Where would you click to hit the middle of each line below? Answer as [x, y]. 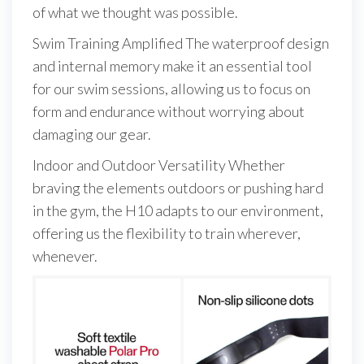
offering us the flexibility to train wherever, [167, 234]
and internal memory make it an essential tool [172, 66]
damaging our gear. [92, 134]
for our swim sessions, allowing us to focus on [171, 89]
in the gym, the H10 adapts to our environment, [178, 211]
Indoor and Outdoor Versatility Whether [159, 165]
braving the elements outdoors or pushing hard [178, 188]
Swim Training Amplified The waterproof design [181, 43]
